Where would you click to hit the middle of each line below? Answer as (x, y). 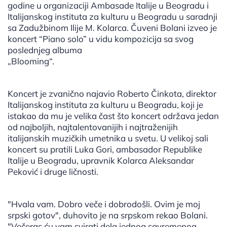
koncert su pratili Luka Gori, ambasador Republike (105, 149)
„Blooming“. (31, 61)
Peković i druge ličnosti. (53, 172)
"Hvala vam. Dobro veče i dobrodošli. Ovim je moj (104, 204)
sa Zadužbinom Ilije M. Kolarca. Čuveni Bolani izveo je (112, 28)
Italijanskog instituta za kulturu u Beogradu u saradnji (112, 17)
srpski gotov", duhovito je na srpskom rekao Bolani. (108, 215)
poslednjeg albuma (45, 50)
